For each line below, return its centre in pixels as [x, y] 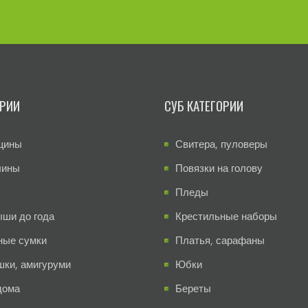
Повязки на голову [219, 168]
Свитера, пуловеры [221, 144]
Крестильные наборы [226, 216]
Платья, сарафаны [220, 240]
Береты [193, 288]
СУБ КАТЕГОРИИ [204, 105]
